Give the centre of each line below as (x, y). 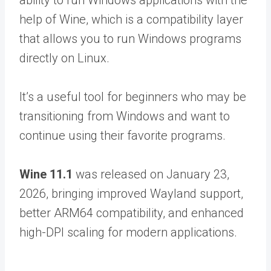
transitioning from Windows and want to (125, 116)
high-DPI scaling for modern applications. (128, 233)
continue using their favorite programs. (122, 136)
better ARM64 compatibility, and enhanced (132, 213)
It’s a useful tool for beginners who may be (133, 97)
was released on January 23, (151, 175)
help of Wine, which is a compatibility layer (131, 20)
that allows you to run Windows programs (130, 39)
